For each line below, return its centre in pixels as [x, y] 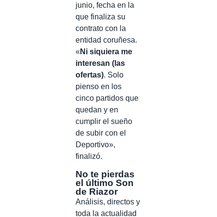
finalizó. [89, 156]
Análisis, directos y [108, 201]
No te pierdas [105, 174]
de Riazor [97, 191]
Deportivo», [95, 144]
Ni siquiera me [106, 51]
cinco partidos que [107, 98]
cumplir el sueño [104, 121]
